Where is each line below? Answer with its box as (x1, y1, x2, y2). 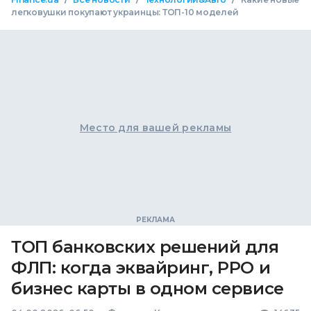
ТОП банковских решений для (11, 237, 279, 258)
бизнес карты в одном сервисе (11, 278, 284, 299)
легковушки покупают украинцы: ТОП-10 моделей (11, 7, 239, 18)
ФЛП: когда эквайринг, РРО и (11, 258, 271, 278)
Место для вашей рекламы (79, 121, 232, 135)
